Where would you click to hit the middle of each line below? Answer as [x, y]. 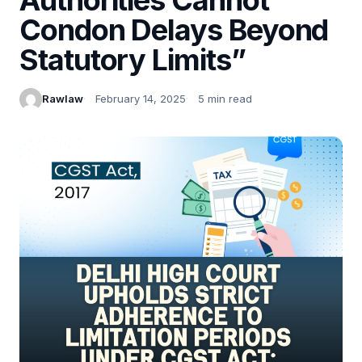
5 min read [225, 99]
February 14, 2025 [141, 99]
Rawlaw [63, 99]
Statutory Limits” [133, 59]
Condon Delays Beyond [174, 29]
